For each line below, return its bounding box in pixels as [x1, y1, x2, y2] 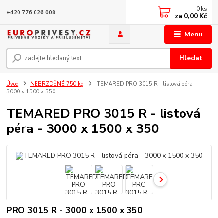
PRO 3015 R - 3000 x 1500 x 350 [6, 204, 143, 216]
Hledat [179, 54, 203, 63]
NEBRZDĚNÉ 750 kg [30, 80, 84, 88]
